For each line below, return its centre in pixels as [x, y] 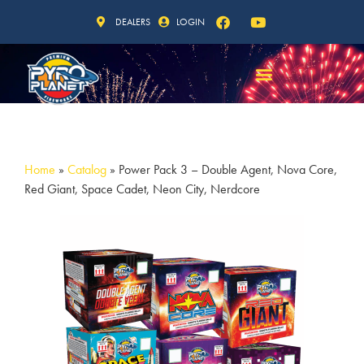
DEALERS [132, 22]
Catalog [87, 169]
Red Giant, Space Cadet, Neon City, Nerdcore [142, 189]
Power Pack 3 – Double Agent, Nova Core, [228, 169]
